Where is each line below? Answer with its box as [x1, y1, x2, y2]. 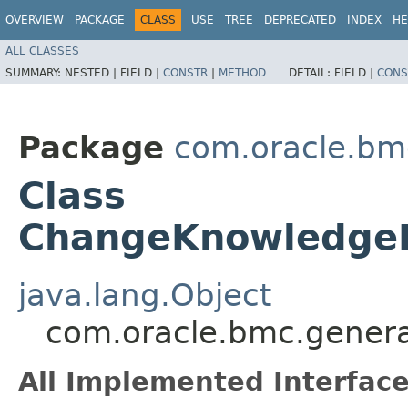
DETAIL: [289, 66, 334, 79]
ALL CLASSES [5, 44, 79, 57]
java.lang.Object [18, 276, 271, 313]
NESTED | [65, 66, 120, 79]
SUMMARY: [5, 66, 65, 79]
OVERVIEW [5, 14, 64, 26]
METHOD [219, 66, 266, 79]
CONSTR [163, 66, 208, 79]
